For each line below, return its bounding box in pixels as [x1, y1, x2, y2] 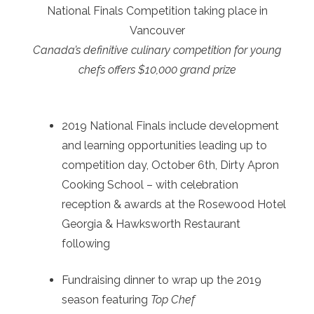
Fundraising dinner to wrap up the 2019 [62, 273, 261, 287]
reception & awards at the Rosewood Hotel [62, 197, 286, 211]
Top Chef [151, 292, 195, 306]
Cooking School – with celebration [62, 177, 238, 191]
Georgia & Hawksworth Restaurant [62, 217, 240, 231]
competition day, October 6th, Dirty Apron [62, 158, 279, 172]
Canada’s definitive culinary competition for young [33, 43, 281, 57]
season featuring [62, 292, 151, 306]
